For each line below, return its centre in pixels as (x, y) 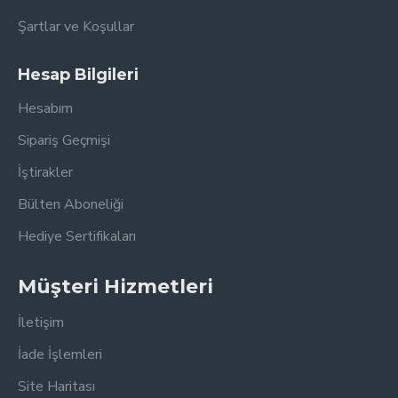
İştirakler (45, 172)
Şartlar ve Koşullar (76, 27)
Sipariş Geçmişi (64, 140)
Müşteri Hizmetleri (115, 287)
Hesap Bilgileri (78, 75)
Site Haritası (56, 386)
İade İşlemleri (60, 354)
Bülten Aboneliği (71, 204)
